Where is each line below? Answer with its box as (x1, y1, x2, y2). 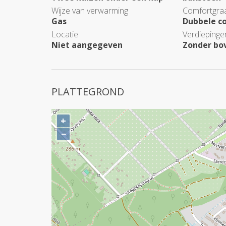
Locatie (51, 29, 78, 40)
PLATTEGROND (51, 85, 124, 98)
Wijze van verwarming (51, 5, 128, 16)
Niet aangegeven (51, 39, 123, 50)
